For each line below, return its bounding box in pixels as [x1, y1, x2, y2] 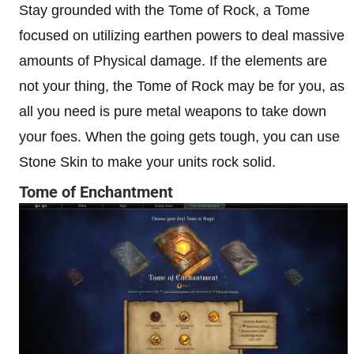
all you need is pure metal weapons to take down [19, 104, 326, 119]
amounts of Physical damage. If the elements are [19, 53, 327, 69]
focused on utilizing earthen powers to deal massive [19, 28, 345, 43]
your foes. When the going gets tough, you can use [19, 129, 340, 145]
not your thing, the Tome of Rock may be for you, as [19, 78, 345, 94]
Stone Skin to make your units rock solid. [19, 154, 276, 170]
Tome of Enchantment [19, 183, 173, 201]
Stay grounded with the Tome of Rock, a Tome [19, 2, 310, 18]
